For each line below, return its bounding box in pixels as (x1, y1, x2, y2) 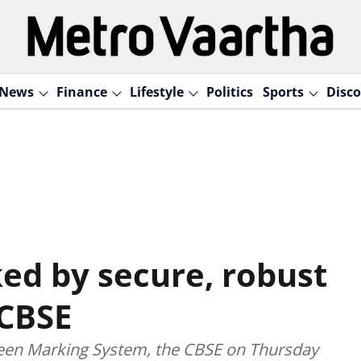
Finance (56, 82, 107, 101)
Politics (205, 82, 253, 101)
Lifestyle (129, 82, 184, 101)
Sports (262, 82, 304, 101)
